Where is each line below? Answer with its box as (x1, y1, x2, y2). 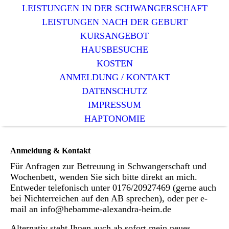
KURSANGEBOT (80, 31, 149, 41)
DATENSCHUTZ (81, 86, 148, 96)
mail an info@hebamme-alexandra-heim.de (10, 204, 171, 215)
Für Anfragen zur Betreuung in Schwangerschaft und (10, 161, 207, 172)
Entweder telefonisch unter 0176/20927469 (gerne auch (10, 182, 216, 193)
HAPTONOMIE (84, 113, 145, 124)
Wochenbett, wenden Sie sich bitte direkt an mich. (10, 172, 197, 182)
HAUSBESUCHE (81, 44, 148, 55)
